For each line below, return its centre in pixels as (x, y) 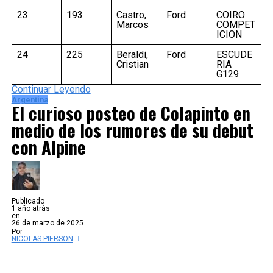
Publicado (28, 201)
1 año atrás (30, 208)
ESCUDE (234, 54)
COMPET (236, 24)
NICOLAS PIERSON (42, 239)
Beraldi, (132, 54)
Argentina (30, 99)
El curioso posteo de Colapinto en (131, 112)
